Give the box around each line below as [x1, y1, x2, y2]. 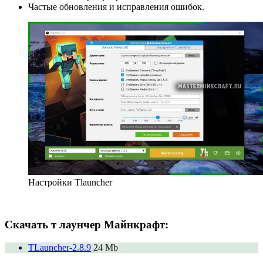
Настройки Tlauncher [28, 177, 112, 187]
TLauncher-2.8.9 [28, 242, 91, 253]
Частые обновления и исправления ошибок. [28, 1, 204, 12]
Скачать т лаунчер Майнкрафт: [5, 218, 168, 231]
